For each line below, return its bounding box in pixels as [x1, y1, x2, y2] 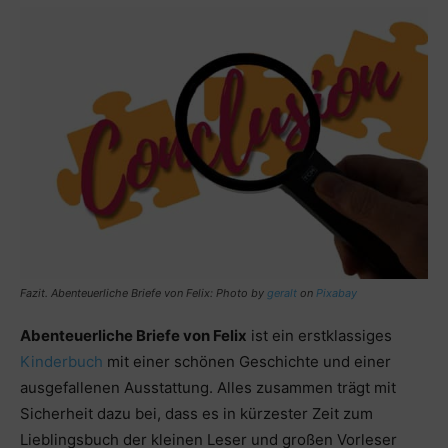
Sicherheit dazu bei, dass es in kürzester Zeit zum [20, 403, 373, 423]
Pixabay [316, 285, 357, 300]
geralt [267, 285, 297, 300]
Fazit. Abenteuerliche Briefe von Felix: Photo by [20, 285, 267, 300]
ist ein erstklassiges [247, 325, 392, 345]
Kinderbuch [20, 351, 107, 371]
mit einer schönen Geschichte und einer [107, 351, 391, 371]
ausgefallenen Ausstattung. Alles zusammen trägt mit [20, 377, 396, 397]
